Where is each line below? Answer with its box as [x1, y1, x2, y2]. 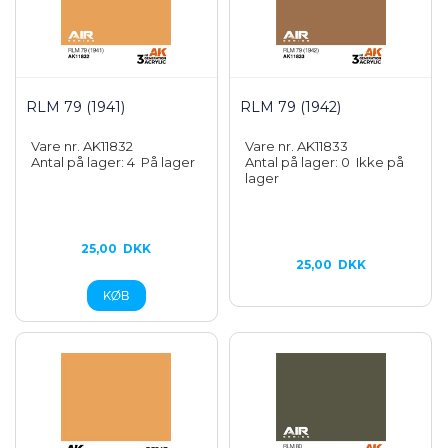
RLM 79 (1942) [240, 98, 342, 116]
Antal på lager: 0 [245, 154, 357, 170]
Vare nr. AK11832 [31, 138, 133, 154]
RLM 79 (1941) [26, 98, 125, 116]
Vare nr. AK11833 [245, 138, 349, 154]
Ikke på [356, 154, 405, 170]
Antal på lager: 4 [31, 154, 141, 170]
